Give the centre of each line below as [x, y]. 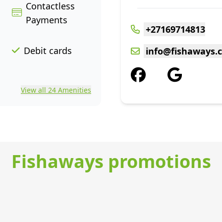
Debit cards [48, 51]
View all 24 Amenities [56, 90]
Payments [47, 20]
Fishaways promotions [111, 161]
